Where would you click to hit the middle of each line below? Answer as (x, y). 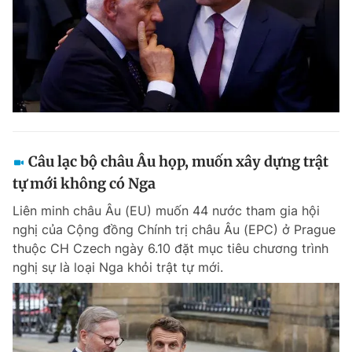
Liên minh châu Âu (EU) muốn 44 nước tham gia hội (166, 211)
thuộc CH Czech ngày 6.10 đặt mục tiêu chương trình (170, 248)
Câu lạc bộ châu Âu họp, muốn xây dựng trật (178, 161)
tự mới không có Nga (84, 183)
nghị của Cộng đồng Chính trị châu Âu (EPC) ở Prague (174, 229)
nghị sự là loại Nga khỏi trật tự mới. (118, 267)
